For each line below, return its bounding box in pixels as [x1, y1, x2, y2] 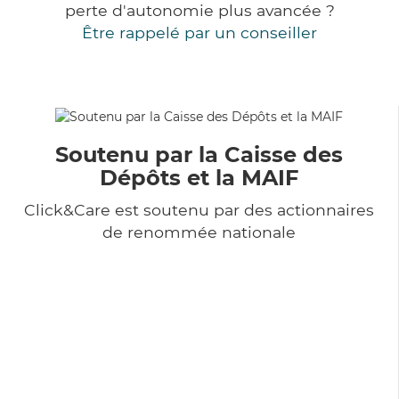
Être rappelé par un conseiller [82, 23, 317, 43]
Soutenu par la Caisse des [55, 141, 343, 167]
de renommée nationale [102, 222, 296, 241]
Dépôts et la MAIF [100, 164, 298, 191]
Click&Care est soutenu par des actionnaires [24, 199, 374, 219]
